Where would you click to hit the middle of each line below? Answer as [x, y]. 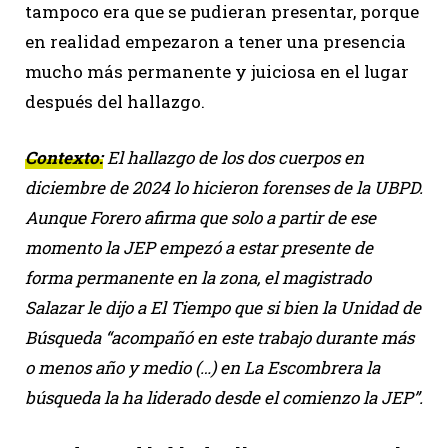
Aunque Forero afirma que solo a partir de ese [200, 217]
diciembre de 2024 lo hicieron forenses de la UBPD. [224, 187]
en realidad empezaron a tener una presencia [215, 41]
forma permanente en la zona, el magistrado [198, 277]
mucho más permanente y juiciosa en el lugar [217, 71]
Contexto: [64, 157]
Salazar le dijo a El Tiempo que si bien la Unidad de [223, 307]
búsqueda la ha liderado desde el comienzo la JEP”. [224, 397]
